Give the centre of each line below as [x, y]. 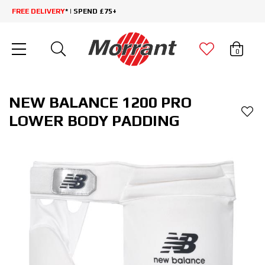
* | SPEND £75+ [91, 11]
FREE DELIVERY [38, 11]
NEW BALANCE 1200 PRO [100, 103]
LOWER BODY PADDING [94, 121]
